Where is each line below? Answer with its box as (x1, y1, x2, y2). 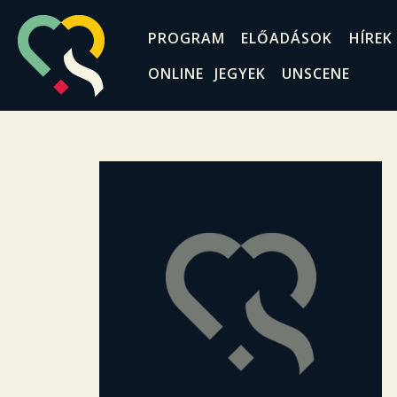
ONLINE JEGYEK (147, 63, 266, 83)
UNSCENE (282, 63, 351, 83)
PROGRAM (147, 27, 225, 48)
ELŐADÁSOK (241, 27, 333, 48)
